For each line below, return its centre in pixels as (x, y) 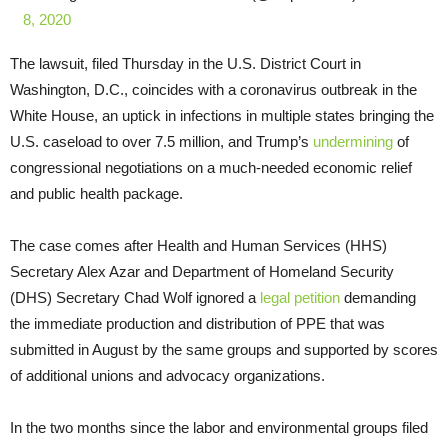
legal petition (300, 298)
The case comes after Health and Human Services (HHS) (198, 246)
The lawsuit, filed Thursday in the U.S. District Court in (185, 64)
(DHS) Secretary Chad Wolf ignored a (135, 298)
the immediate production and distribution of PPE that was (197, 324)
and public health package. (98, 194)
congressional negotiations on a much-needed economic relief (211, 168)
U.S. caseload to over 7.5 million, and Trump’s (161, 142)
